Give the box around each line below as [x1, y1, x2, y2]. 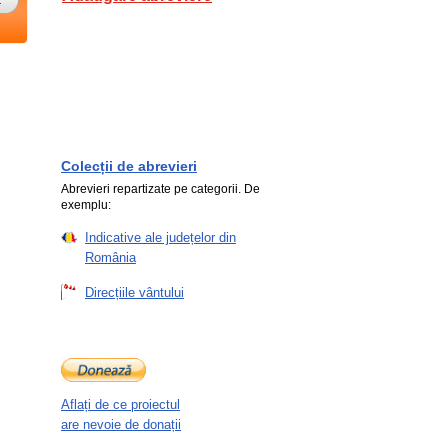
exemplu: [61, 198, 111, 212]
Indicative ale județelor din [85, 230, 236, 245]
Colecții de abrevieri [61, 158, 197, 174]
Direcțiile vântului [85, 285, 184, 300]
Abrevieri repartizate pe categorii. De [61, 182, 260, 196]
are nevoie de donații [61, 417, 181, 432]
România [85, 250, 136, 265]
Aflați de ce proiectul [61, 397, 180, 412]
